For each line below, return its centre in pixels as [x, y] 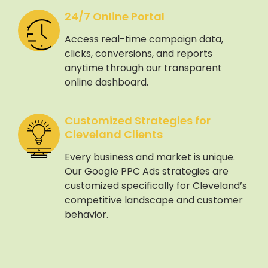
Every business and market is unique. [150, 157]
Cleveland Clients [113, 134]
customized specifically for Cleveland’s [156, 185]
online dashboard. [106, 82]
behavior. [86, 214]
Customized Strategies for [137, 120]
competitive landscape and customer [153, 200]
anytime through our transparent [143, 68]
